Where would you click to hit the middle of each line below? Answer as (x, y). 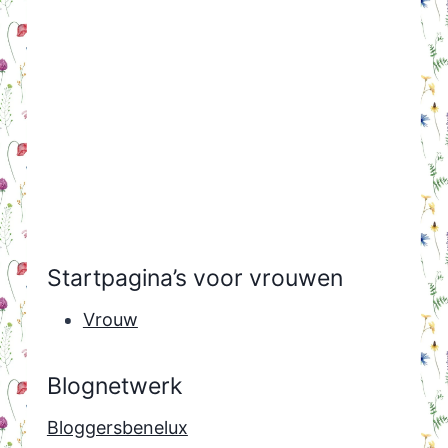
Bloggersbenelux (117, 428)
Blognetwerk (114, 385)
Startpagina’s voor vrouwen (194, 277)
